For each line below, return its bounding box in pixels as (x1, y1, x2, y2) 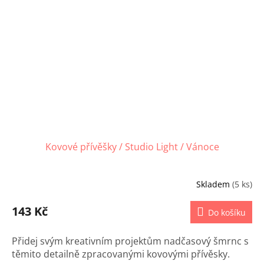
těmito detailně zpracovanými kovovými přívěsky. (12, 247, 230, 261)
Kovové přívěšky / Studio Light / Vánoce (45, 140, 219, 154)
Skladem (196, 178, 232, 190)
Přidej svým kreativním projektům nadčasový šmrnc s (12, 235, 249, 248)
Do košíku (208, 207, 246, 219)
